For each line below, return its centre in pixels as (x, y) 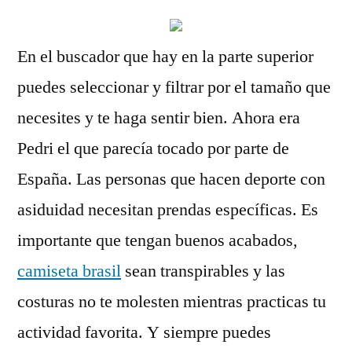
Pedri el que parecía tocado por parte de (153, 148)
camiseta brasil (69, 271)
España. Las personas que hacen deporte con (171, 179)
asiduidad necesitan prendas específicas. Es (168, 210)
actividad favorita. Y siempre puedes (144, 332)
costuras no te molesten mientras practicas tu (172, 302)
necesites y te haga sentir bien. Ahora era (159, 118)
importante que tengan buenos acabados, (158, 240)
